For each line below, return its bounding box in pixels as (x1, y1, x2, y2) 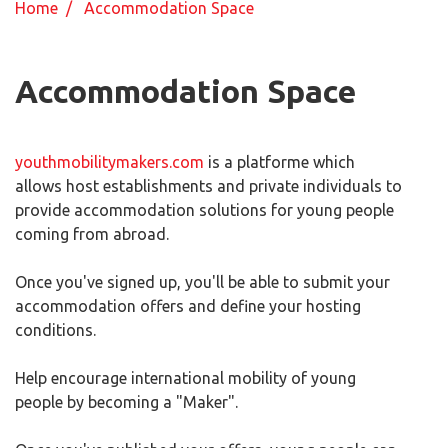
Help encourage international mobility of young (15, 369, 356, 387)
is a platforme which (204, 153, 355, 171)
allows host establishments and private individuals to (15, 177, 402, 195)
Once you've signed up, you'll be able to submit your (15, 273, 390, 291)
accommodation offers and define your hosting (15, 297, 361, 315)
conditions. (15, 321, 96, 339)
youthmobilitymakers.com (15, 153, 204, 171)
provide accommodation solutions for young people (15, 201, 394, 219)
